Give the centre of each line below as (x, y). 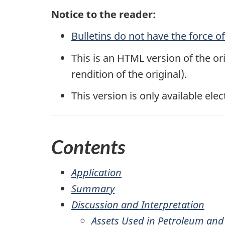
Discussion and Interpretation (138, 204)
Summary (93, 188)
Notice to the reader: (103, 14)
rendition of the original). (129, 74)
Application (96, 172)
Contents (88, 147)
